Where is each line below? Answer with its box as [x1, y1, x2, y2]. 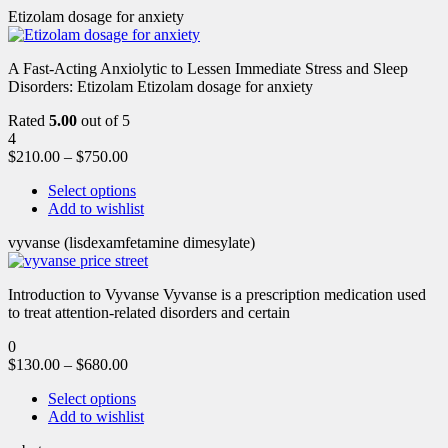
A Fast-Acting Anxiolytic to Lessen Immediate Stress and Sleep [8, 59, 408, 77]
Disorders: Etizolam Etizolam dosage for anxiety [8, 77, 313, 95]
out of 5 [77, 111, 130, 129]
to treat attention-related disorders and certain [8, 303, 290, 321]
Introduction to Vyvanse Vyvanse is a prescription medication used [8, 285, 426, 303]
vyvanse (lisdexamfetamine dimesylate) [8, 233, 255, 251]
